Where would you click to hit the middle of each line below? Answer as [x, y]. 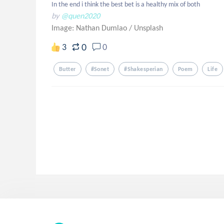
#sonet [100, 69]
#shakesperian [143, 69]
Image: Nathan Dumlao [90, 28]
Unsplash [148, 28]
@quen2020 [80, 16]
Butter [67, 69]
